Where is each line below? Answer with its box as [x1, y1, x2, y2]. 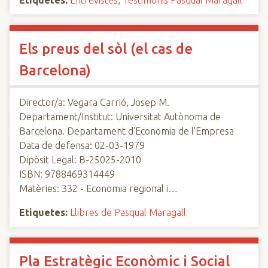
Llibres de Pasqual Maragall [70, 207, 186, 218]
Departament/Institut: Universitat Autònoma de [19, 111, 221, 122]
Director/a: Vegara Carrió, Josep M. [19, 97, 169, 108]
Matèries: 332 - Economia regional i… [19, 183, 178, 194]
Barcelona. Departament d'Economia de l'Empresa [19, 126, 234, 136]
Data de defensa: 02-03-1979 [19, 140, 145, 151]
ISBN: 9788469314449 [19, 169, 115, 179]
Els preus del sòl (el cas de [19, 41, 193, 57]
